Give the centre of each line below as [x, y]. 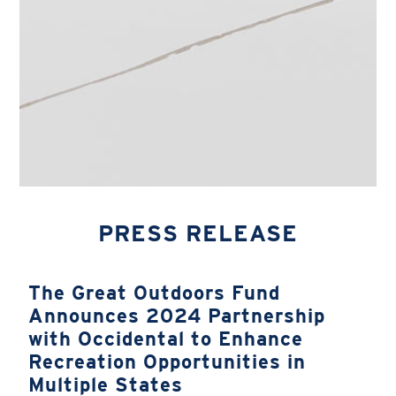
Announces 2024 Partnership [177, 316]
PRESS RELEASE [198, 233]
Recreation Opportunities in [168, 362]
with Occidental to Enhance [166, 339]
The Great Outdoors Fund [155, 293]
